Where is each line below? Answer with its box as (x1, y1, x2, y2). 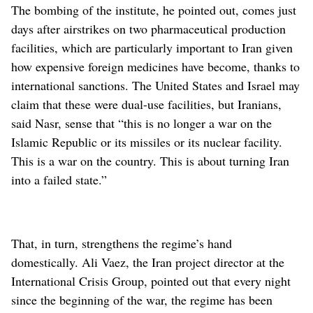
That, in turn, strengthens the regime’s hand (11, 234, 232, 252)
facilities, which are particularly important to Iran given (11, 38, 293, 56)
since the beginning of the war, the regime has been (11, 291, 272, 308)
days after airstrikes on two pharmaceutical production (11, 20, 286, 37)
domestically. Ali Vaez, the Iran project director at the (11, 253, 284, 270)
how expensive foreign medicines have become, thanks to (11, 57, 300, 75)
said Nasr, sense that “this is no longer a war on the (11, 114, 272, 131)
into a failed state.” (11, 170, 107, 188)
